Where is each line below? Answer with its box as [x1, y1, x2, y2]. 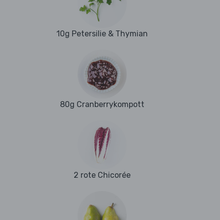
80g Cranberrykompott [60, 100, 144, 110]
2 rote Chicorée [74, 170, 131, 180]
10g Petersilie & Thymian [56, 29, 148, 39]
